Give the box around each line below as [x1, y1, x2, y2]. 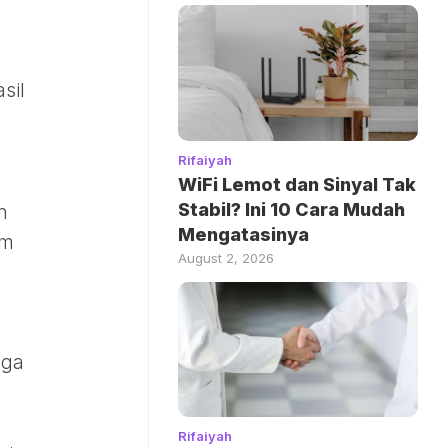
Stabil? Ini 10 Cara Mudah [178, 198, 405, 220]
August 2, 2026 [178, 249, 274, 266]
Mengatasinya [178, 223, 309, 245]
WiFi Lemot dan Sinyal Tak [178, 173, 416, 195]
